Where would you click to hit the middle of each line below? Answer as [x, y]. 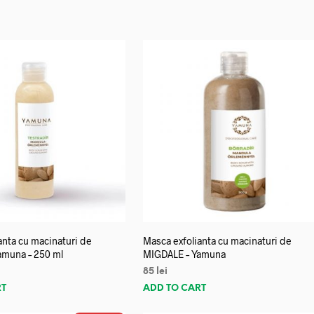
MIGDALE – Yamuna [185, 254]
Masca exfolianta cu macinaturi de [218, 241]
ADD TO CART [175, 289]
